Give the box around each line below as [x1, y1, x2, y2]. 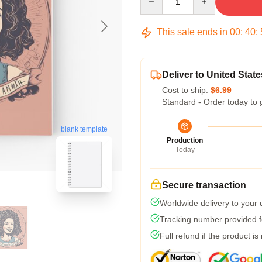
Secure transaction [162, 180, 246, 190]
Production [167, 136, 203, 144]
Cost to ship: [162, 85, 211, 95]
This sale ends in [154, 27, 230, 37]
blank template [61, 125, 108, 134]
